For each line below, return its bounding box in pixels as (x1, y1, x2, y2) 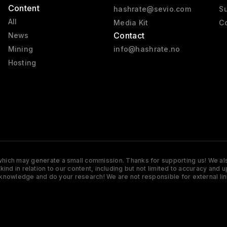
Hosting (8, 58, 36, 67)
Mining (8, 45, 33, 54)
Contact (113, 30, 145, 41)
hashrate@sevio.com (113, 5, 192, 14)
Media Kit (113, 18, 148, 27)
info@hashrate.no (113, 45, 180, 54)
